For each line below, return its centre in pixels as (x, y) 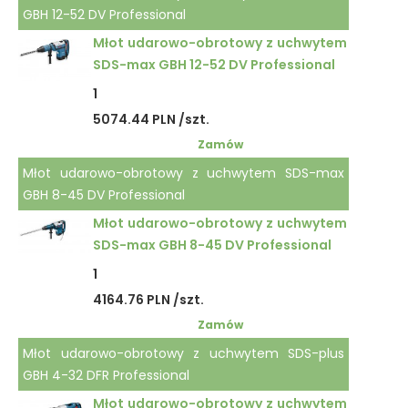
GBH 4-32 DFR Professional (106, 375)
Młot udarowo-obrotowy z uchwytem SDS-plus (184, 353)
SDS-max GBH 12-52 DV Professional (214, 65)
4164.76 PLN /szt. (148, 300)
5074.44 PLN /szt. (151, 119)
